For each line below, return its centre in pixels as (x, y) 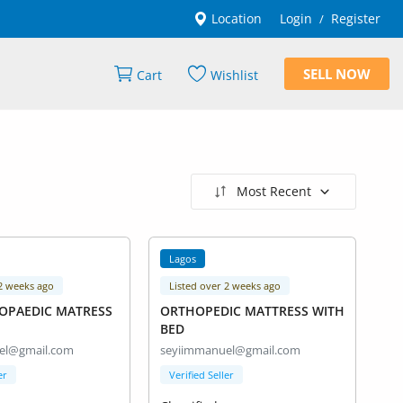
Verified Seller (201, 375)
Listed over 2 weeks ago (224, 286)
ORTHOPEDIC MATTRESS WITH (252, 311)
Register (356, 18)
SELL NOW (337, 74)
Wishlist (234, 75)
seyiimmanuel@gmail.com (230, 350)
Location (235, 18)
